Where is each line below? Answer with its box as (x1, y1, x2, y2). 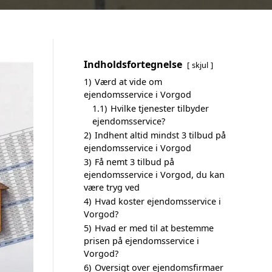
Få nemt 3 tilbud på (95, 156, 174, 168)
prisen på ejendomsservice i (84, 235, 199, 246)
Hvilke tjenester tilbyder (110, 103, 209, 114)
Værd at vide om (95, 76, 162, 87)
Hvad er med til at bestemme (95, 222, 214, 234)
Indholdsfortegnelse (84, 58, 182, 71)
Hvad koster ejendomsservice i (95, 195, 221, 207)
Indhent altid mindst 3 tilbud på (95, 129, 226, 141)
